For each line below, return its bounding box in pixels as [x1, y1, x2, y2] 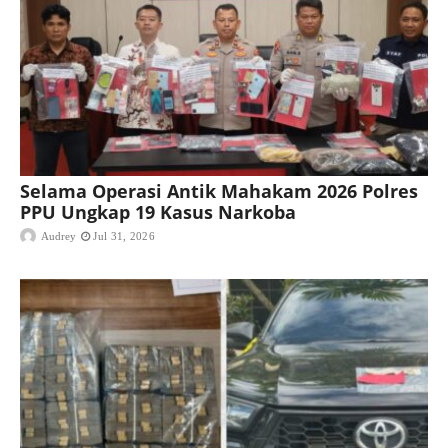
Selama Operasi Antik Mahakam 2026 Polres [20, 179, 418, 204]
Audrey [41, 230, 76, 243]
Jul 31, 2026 [93, 230, 155, 243]
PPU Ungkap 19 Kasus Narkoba [20, 200, 301, 225]
